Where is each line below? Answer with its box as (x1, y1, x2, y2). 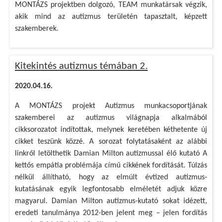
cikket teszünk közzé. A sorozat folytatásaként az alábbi (15, 138, 207, 146)
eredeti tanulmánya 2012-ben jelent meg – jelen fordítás (15, 209, 207, 217)
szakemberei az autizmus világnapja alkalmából (15, 114, 207, 122)
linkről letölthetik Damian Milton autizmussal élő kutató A (15, 150, 207, 158)
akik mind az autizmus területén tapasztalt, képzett (15, 13, 207, 21)
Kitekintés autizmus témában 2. (15, 61, 148, 71)
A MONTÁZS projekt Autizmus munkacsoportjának (15, 102, 207, 110)
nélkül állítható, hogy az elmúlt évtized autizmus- (15, 173, 207, 181)
